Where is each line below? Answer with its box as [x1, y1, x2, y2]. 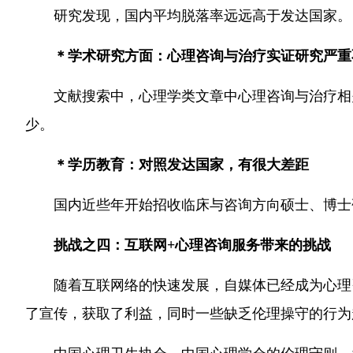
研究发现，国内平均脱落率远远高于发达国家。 [54, 8, 351, 24]
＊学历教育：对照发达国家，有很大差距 [54, 157, 309, 173]
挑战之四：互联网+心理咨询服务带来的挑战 [54, 237, 331, 253]
